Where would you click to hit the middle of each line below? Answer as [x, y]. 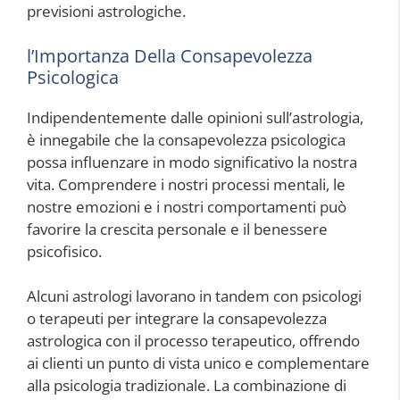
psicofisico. [64, 251]
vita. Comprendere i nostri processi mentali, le [186, 184]
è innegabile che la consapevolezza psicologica [186, 139]
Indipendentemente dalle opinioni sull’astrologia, [195, 117]
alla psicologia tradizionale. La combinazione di [187, 386]
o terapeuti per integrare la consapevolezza [177, 319]
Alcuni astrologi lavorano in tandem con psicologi [194, 296]
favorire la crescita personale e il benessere [177, 229]
